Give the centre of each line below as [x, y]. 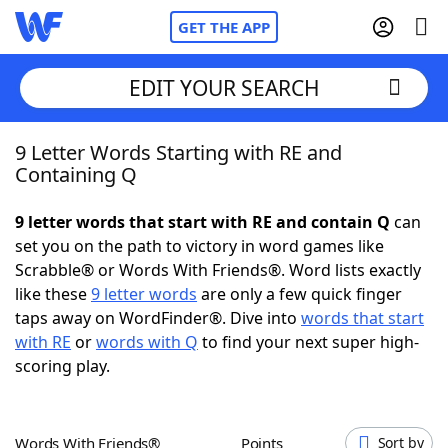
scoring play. [62, 366]
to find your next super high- [308, 342]
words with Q [147, 342]
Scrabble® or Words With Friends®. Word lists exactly [218, 270]
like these [53, 294]
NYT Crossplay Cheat [133, 260]
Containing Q [76, 174]
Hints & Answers [270, 370]
